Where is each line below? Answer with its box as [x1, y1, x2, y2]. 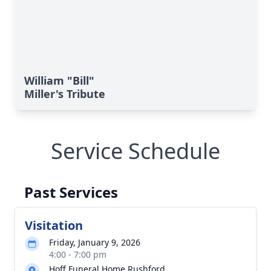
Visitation [25, 217, 83, 233]
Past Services [24, 182, 118, 202]
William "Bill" [24, 73, 94, 88]
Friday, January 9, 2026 [49, 237, 140, 248]
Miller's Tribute [24, 87, 105, 101]
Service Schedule [51, 136, 220, 166]
